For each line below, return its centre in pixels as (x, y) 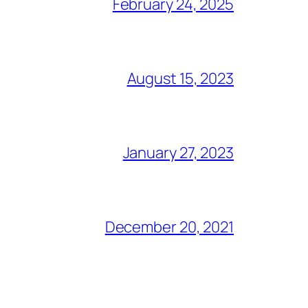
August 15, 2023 (180, 78)
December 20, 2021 (169, 227)
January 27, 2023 (178, 152)
